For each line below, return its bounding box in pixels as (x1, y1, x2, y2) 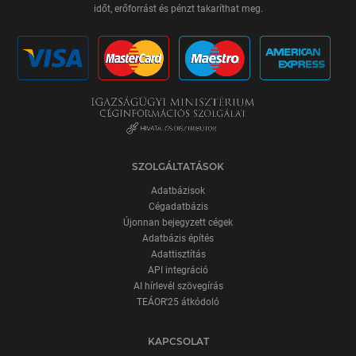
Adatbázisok (151, 184, 205, 196)
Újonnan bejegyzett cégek (123, 216, 233, 228)
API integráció (148, 264, 208, 276)
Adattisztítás (150, 248, 206, 260)
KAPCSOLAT (147, 335, 209, 347)
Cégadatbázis (148, 200, 208, 212)
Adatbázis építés (142, 232, 214, 244)
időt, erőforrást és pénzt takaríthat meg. (93, 2, 263, 14)
